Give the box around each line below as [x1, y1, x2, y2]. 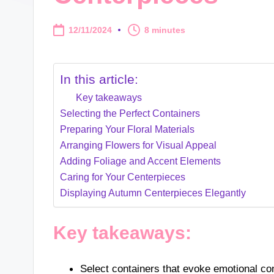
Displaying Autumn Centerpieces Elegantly [60, 187, 246, 198]
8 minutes [144, 25, 186, 35]
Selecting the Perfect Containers [60, 107, 201, 119]
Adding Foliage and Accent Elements [60, 155, 221, 166]
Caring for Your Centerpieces [60, 171, 186, 182]
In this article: [60, 72, 139, 87]
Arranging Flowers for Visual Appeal [60, 139, 217, 150]
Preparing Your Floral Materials [60, 123, 195, 135]
